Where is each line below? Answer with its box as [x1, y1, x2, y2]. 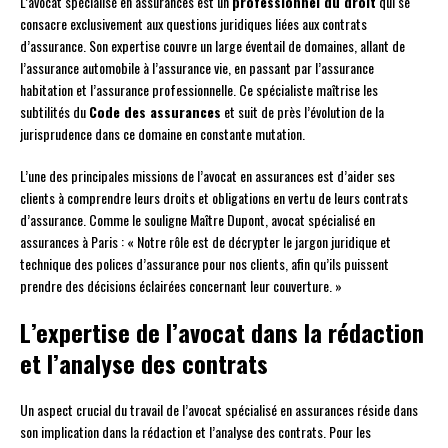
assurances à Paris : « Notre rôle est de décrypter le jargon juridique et [20, 231, 391, 253]
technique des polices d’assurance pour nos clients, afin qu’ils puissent [20, 253, 389, 275]
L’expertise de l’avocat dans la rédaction [20, 314, 424, 351]
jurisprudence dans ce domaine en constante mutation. [20, 123, 305, 145]
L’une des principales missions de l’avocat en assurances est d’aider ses [20, 165, 395, 187]
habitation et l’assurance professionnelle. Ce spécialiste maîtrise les [20, 79, 378, 101]
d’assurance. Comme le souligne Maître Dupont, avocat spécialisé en [20, 209, 375, 231]
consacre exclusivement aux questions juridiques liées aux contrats [20, 13, 367, 35]
